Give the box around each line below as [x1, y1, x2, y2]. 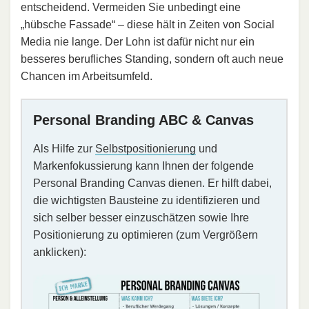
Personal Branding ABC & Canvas [33, 112, 254, 128]
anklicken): [33, 246, 86, 259]
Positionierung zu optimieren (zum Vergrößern [33, 229, 258, 241]
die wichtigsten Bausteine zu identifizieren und [33, 195, 260, 207]
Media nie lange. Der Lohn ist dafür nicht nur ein [21, 36, 255, 48]
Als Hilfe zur [33, 143, 95, 155]
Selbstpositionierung [95, 143, 196, 155]
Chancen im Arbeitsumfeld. [21, 70, 152, 83]
